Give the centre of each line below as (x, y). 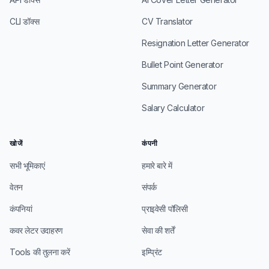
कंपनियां (21, 209)
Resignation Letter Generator (195, 43)
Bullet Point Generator (183, 65)
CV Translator (167, 21)
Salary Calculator (173, 108)
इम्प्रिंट (152, 252)
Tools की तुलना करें (40, 252)
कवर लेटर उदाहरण (36, 230)
